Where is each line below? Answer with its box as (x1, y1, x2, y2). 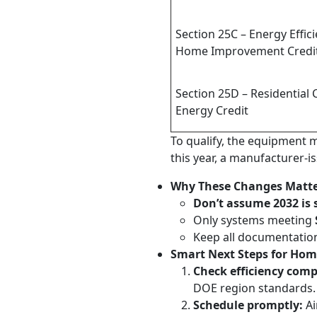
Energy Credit (175, 103, 248, 118)
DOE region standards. (193, 280, 316, 296)
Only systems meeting (193, 212, 315, 228)
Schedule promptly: (193, 297, 303, 313)
